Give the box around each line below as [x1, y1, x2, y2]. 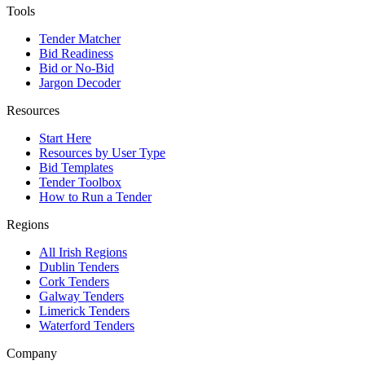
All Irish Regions [39, 244, 127, 259]
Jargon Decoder [39, 75, 121, 90]
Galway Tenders [39, 288, 124, 303]
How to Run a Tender [39, 189, 152, 204]
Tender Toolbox [39, 174, 121, 189]
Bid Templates [39, 160, 113, 174]
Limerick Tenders [39, 303, 130, 318]
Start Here [39, 130, 91, 145]
